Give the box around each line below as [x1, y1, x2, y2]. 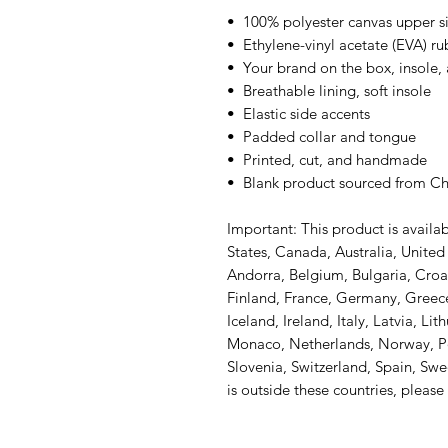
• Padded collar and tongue [227, 127, 416, 146]
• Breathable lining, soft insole [227, 81, 431, 100]
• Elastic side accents [227, 104, 370, 123]
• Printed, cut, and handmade [227, 150, 427, 169]
